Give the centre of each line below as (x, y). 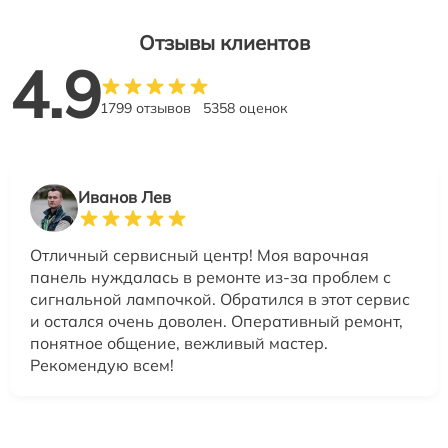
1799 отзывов (145, 108)
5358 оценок (245, 108)
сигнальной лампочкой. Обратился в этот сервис (220, 299)
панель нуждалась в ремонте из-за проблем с (210, 277)
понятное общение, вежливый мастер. (179, 343)
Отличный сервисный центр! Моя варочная (199, 255)
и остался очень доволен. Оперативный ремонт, (216, 321)
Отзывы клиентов (224, 42)
